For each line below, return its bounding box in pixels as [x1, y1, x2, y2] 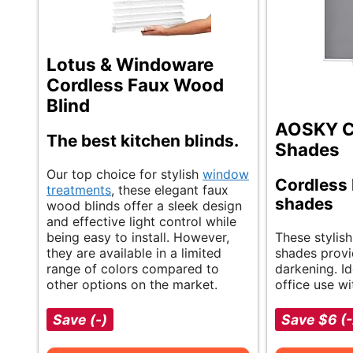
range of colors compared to [46, 260, 219, 277]
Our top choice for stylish [46, 165, 203, 182]
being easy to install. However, [46, 229, 229, 245]
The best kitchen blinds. [46, 130, 239, 150]
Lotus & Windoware [46, 53, 214, 75]
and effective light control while [46, 213, 236, 229]
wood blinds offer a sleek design [46, 197, 242, 214]
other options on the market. [46, 276, 217, 292]
